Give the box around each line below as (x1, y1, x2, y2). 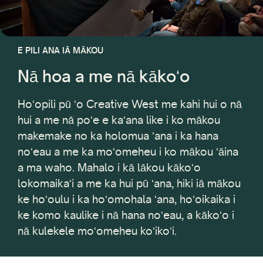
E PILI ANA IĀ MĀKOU (18, 44, 103, 56)
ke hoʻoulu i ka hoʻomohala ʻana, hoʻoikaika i (18, 191, 235, 206)
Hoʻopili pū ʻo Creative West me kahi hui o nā (18, 96, 242, 111)
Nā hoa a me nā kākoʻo (18, 65, 190, 86)
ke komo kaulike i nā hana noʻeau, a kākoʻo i (18, 207, 234, 222)
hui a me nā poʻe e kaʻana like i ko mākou (18, 112, 220, 127)
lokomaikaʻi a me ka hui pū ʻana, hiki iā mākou (18, 176, 241, 190)
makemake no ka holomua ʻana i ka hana (18, 128, 218, 143)
